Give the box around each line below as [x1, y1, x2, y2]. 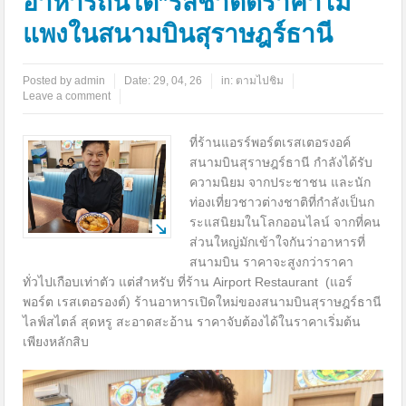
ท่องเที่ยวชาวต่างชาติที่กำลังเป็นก [189, 195, 375, 210]
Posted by [23, 74, 75, 88]
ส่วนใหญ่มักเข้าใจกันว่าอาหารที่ [189, 235, 366, 250]
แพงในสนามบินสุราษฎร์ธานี [23, 18, 333, 51]
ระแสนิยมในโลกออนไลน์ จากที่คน [189, 215, 382, 230]
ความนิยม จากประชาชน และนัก [189, 175, 372, 190]
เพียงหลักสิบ [23, 334, 90, 350]
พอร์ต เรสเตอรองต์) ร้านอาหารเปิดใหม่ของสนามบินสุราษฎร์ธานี [23, 295, 382, 310]
